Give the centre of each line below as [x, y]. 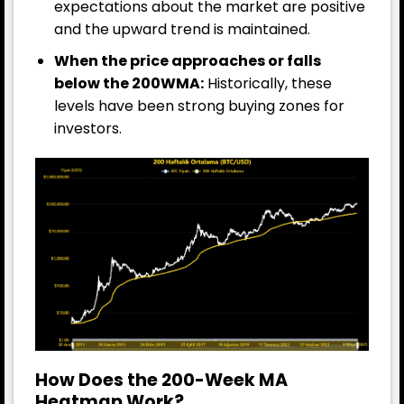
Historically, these [267, 83]
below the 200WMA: [129, 83]
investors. [87, 128]
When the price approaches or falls [187, 60]
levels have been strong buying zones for [199, 106]
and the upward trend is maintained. [182, 30]
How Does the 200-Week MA [161, 380]
